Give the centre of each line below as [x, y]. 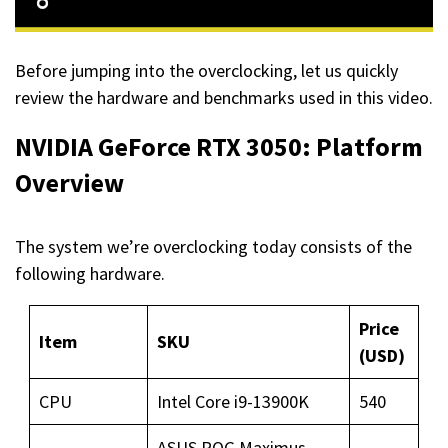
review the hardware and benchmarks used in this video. [224, 98]
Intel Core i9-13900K [233, 402]
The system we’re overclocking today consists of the [213, 247]
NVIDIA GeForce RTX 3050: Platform [219, 147]
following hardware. [90, 274]
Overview [69, 183]
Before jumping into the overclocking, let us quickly [206, 71]
